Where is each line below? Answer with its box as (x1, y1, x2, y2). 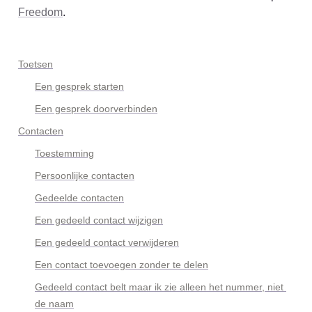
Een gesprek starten (35, 81, 124, 92)
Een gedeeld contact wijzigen (35, 214, 163, 226)
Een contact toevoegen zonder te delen (35, 259, 208, 270)
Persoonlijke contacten (35, 170, 134, 181)
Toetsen (18, 58, 53, 70)
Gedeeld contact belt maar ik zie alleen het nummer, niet (35, 281, 283, 292)
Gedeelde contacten (35, 192, 124, 203)
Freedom (18, 6, 63, 18)
